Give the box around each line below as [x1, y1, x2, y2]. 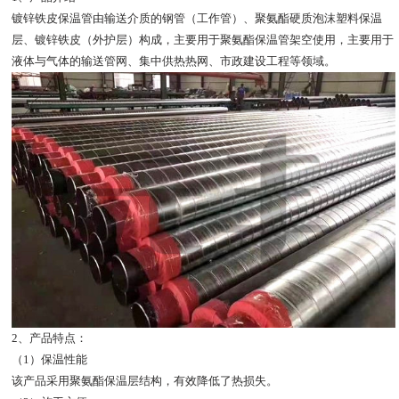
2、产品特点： [12, 331, 88, 346]
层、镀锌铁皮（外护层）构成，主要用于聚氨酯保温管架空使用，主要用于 [12, 33, 395, 47]
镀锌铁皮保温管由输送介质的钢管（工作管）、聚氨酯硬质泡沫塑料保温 [12, 12, 383, 26]
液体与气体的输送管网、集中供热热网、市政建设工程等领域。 [12, 54, 337, 69]
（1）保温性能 [12, 353, 88, 367]
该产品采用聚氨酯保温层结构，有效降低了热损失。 [12, 374, 279, 388]
